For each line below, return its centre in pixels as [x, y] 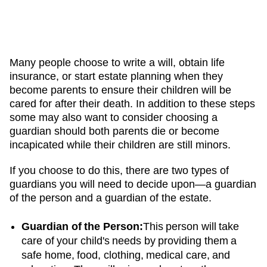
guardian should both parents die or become [114, 131]
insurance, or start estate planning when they [116, 76]
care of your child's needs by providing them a [129, 240]
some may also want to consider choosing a [114, 117]
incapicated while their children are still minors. [120, 145]
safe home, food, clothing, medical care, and [126, 255]
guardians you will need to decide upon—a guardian [133, 184]
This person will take [191, 226]
